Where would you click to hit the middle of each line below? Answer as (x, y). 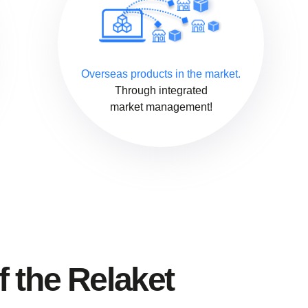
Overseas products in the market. (161, 74)
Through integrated (161, 90)
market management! (161, 107)
